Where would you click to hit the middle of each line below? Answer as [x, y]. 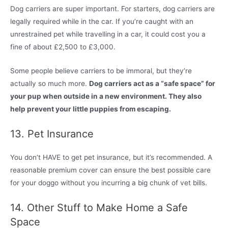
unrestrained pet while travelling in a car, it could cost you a [108, 34]
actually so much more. [50, 83]
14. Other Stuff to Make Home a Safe [99, 207]
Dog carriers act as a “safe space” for [152, 83]
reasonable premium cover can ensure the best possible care [110, 170]
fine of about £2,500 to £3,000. [63, 47]
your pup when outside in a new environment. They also [106, 96]
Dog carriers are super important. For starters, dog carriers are [112, 8]
